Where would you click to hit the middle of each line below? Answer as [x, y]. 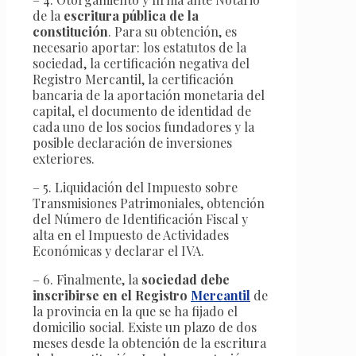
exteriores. [64, 158]
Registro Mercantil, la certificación [133, 79]
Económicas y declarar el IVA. [118, 250]
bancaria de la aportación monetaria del [149, 95]
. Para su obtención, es [172, 31]
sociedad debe [184, 279]
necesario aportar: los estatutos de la [139, 47]
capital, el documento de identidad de [142, 110]
